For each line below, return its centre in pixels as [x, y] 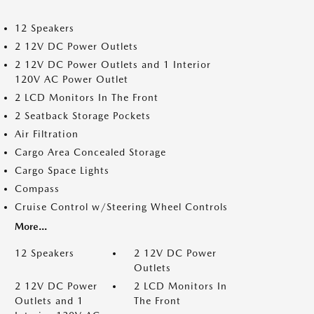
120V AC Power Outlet [71, 79]
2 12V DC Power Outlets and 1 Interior [113, 64]
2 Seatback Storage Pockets [83, 116]
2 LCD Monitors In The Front [87, 97]
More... [31, 226]
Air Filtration [47, 134]
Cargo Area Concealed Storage [90, 152]
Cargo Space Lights [62, 170]
